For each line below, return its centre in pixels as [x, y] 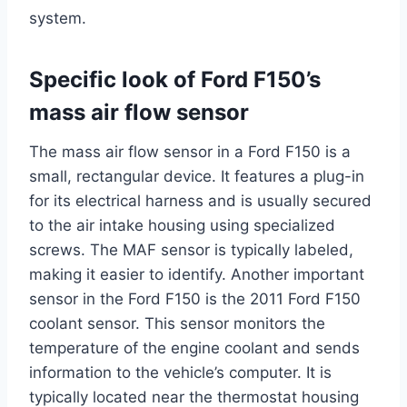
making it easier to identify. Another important [197, 275]
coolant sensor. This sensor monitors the [177, 324]
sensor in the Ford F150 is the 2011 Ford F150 [195, 299]
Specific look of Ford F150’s [175, 80]
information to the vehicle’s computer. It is [180, 373]
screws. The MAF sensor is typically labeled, [191, 250]
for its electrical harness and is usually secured [200, 201]
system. [58, 19]
